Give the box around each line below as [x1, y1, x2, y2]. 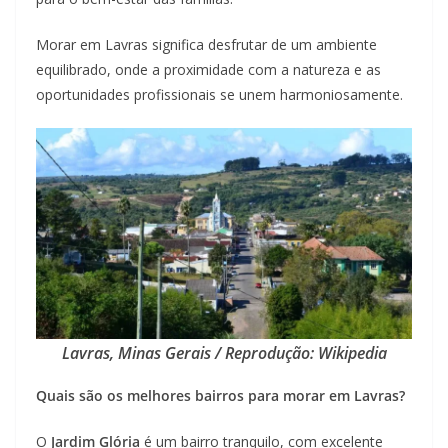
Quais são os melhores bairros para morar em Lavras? [36, 386, 405, 406]
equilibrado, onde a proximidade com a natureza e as [36, 59, 381, 79]
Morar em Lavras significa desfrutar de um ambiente [36, 34, 377, 54]
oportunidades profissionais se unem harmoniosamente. [36, 84, 403, 104]
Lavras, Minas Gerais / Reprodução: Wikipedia [61, 342, 387, 365]
